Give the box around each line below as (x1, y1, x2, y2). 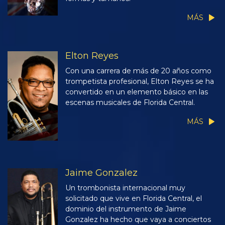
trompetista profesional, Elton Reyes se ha (65, 76, 214, 86)
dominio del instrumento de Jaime (65, 204, 186, 213)
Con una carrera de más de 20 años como (65, 66, 211, 75)
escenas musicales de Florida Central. (65, 97, 195, 107)
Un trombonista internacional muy (65, 183, 185, 192)
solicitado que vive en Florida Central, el (65, 193, 202, 203)
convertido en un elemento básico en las (65, 87, 208, 96)
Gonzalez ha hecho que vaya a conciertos (65, 214, 211, 224)
